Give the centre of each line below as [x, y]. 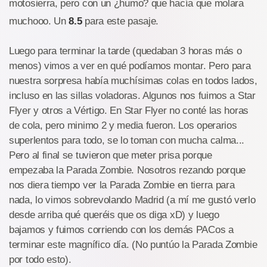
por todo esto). [40, 260]
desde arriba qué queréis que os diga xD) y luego [114, 215]
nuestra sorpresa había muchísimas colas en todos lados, [133, 81]
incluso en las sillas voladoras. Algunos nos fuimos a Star [132, 96]
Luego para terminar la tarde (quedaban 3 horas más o [125, 51]
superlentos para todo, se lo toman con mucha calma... [127, 140]
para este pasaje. [120, 21]
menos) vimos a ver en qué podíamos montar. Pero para [130, 66]
